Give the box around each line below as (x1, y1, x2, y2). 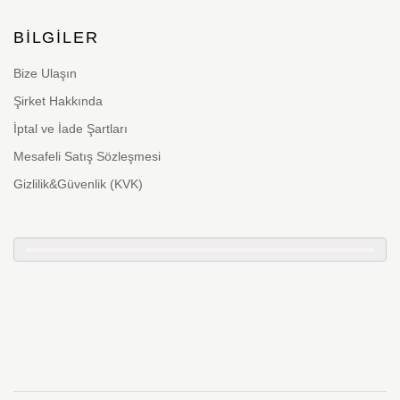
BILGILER (13, 29, 99, 47)
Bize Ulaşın (13, 66, 77, 81)
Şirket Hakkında (13, 94, 103, 109)
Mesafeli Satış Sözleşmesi (13, 149, 161, 164)
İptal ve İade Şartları (13, 121, 128, 137)
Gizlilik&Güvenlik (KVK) (13, 177, 143, 192)
